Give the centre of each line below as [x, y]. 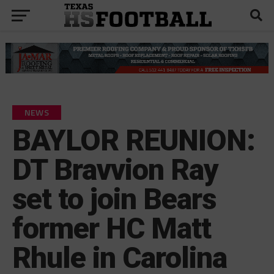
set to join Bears [114, 199]
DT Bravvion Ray [115, 169]
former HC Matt [112, 228]
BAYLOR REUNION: [134, 140]
